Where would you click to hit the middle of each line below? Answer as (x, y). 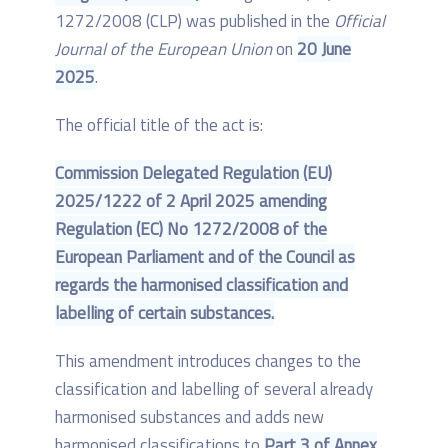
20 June (324, 49)
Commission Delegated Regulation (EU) (193, 173)
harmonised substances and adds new (189, 417)
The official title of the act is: (159, 125)
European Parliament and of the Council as (205, 257)
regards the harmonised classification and (201, 285)
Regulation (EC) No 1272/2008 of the (191, 229)
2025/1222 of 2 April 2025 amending (191, 201)
